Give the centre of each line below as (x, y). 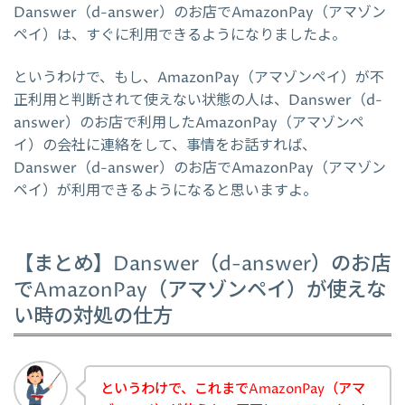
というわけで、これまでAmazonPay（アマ (233, 390)
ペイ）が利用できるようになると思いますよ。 (165, 191)
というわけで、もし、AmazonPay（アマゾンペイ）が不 (199, 78)
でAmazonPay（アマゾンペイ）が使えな (200, 290)
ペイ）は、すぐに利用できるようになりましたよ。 (180, 36)
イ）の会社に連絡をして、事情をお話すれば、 (165, 146)
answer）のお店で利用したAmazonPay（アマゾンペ (189, 123)
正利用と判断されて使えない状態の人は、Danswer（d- (198, 101)
